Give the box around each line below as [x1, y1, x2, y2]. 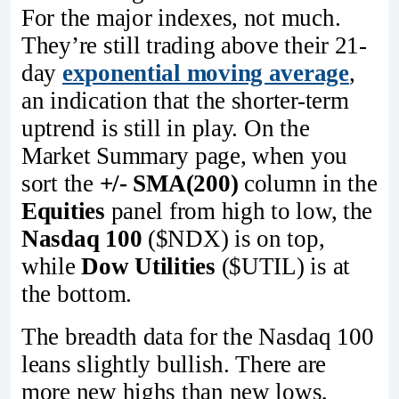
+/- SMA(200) [99, 170, 239, 198]
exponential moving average [61, 60, 349, 87]
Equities [21, 198, 105, 225]
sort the [21, 170, 100, 198]
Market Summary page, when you [21, 142, 348, 170]
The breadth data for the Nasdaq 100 [21, 323, 374, 351]
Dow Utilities [81, 253, 216, 281]
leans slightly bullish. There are [21, 351, 327, 379]
